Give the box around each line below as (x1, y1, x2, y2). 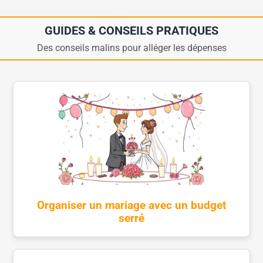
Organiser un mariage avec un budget (37, 199, 226, 213)
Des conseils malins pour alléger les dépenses (36, 42, 227, 53)
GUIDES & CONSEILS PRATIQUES (45, 23, 218, 38)
